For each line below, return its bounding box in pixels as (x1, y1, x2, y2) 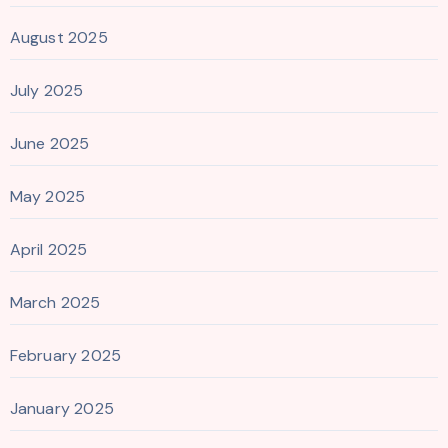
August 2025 (9, 26, 108, 48)
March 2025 (9, 291, 101, 313)
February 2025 (9, 344, 122, 366)
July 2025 (9, 79, 84, 101)
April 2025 (9, 238, 88, 260)
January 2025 (9, 397, 114, 419)
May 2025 (9, 185, 86, 207)
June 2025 (9, 132, 90, 154)
